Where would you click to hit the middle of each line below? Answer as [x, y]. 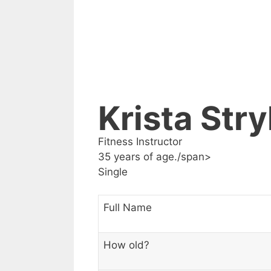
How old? [126, 245]
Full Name [128, 208]
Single [113, 171]
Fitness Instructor [140, 141]
